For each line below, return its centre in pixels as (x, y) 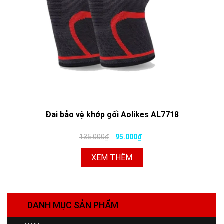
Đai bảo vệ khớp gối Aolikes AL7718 (112, 114)
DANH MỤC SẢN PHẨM (73, 205)
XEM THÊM (112, 157)
